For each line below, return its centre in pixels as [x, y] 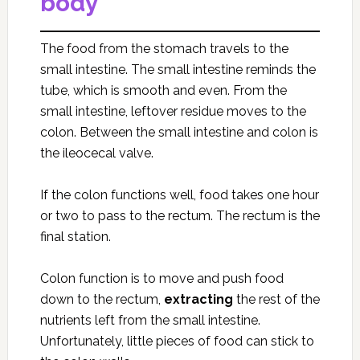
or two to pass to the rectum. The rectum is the [180, 216]
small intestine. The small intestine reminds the [178, 70]
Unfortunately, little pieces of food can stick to [177, 341]
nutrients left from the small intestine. [150, 320]
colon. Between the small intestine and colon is [179, 132]
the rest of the [276, 299]
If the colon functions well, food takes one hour [179, 195]
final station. [75, 237]
